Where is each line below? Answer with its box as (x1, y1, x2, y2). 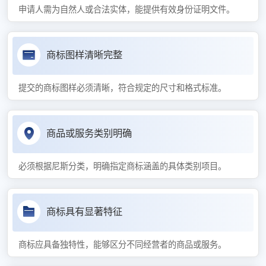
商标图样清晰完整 (46, 49, 122, 61)
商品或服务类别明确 (46, 127, 132, 139)
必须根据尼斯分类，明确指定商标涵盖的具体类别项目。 (18, 161, 226, 171)
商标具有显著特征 (46, 205, 122, 217)
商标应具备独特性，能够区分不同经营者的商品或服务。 (18, 239, 226, 249)
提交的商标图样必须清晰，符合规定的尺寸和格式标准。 (18, 83, 226, 93)
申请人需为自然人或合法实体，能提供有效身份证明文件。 (18, 4, 235, 14)
